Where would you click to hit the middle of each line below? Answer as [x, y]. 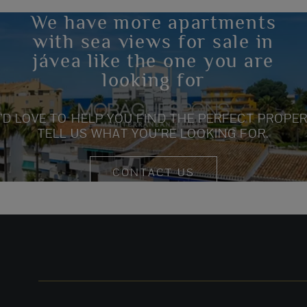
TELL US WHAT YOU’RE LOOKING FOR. [153, 134]
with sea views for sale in [153, 41]
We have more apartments [153, 22]
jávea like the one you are [153, 61]
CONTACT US [153, 173]
